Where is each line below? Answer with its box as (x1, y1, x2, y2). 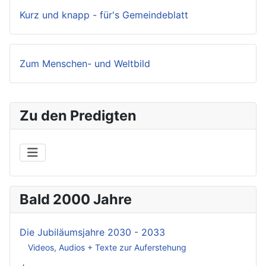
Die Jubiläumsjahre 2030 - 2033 (20, 226, 165, 238)
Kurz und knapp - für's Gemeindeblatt (20, 8, 188, 21)
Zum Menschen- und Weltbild (20, 57, 150, 69)
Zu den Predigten (20, 106, 137, 124)
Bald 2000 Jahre (20, 190, 132, 208)
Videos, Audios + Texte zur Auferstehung (28, 242, 186, 253)
